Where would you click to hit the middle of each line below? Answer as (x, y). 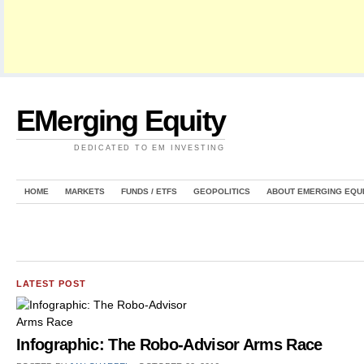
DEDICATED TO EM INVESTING (149, 147)
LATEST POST (51, 284)
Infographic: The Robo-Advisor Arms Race (169, 345)
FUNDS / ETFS (149, 191)
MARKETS (85, 191)
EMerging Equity (121, 121)
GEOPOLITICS (222, 191)
